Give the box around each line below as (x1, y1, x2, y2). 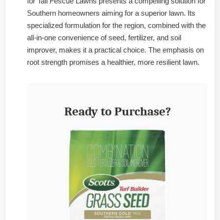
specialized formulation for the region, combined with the (27, 21, 206, 29)
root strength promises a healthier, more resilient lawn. (27, 57, 199, 66)
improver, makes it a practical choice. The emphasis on (27, 45, 204, 54)
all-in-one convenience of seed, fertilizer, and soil (27, 33, 181, 42)
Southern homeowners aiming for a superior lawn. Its (27, 8, 195, 17)
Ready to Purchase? (64, 105, 171, 119)
